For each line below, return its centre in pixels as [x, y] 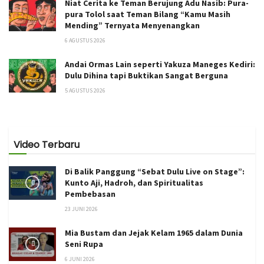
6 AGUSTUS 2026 [85, 40]
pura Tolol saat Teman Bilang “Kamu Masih [148, 14]
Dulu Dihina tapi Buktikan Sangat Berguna [146, 75]
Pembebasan [90, 194]
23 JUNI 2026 [81, 209]
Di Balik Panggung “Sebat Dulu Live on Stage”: [155, 171]
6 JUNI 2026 [80, 259]
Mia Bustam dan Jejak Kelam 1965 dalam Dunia [154, 232]
